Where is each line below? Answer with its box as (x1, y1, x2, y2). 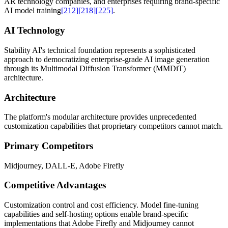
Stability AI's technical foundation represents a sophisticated (4, 45, 195, 54)
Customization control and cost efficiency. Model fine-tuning (4, 201, 198, 210)
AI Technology (4, 25, 65, 36)
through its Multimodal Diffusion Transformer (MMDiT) (4, 64, 186, 73)
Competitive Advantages (4, 180, 106, 191)
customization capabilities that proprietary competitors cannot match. (4, 122, 223, 131)
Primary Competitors (4, 140, 93, 151)
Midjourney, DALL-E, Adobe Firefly (4, 161, 124, 170)
